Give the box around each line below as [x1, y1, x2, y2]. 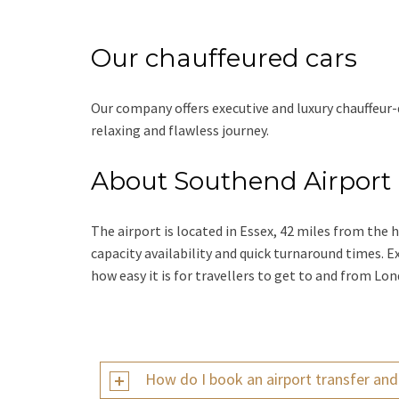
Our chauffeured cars [91, 43, 357, 74]
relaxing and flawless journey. [91, 121, 269, 140]
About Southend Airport [91, 166, 391, 197]
